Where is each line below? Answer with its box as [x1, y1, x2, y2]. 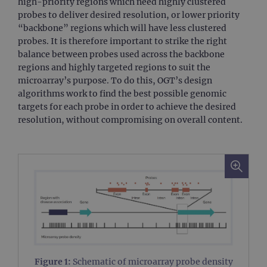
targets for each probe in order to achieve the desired [18, 101, 236, 112]
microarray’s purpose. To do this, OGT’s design [18, 75, 212, 86]
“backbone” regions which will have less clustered [18, 23, 226, 33]
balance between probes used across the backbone [18, 49, 225, 60]
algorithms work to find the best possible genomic [18, 88, 226, 99]
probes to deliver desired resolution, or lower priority [18, 10, 240, 20]
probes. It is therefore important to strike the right [18, 36, 227, 46]
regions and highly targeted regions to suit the [18, 62, 210, 73]
